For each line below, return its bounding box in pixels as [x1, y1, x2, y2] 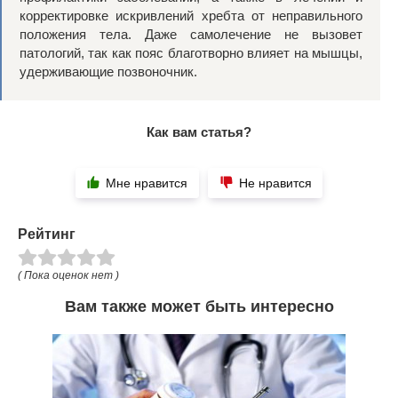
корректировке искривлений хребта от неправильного [20, 8, 362, 24]
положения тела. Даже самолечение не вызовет [20, 27, 362, 43]
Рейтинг [18, 227, 76, 243]
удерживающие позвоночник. [20, 64, 197, 80]
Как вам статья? [147, 124, 251, 140]
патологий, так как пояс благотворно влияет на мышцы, [20, 45, 362, 61]
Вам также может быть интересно [64, 297, 334, 315]
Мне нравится [106, 176, 188, 191]
